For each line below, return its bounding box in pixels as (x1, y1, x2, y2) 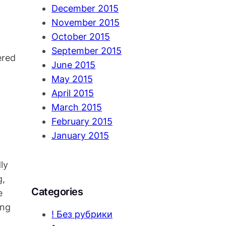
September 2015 (51, 45, 122, 56)
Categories (31, 186, 83, 198)
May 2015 (51, 74, 93, 85)
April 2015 (51, 88, 94, 99)
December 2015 (51, 3, 119, 14)
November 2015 (51, 17, 120, 28)
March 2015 (51, 102, 102, 113)
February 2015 (51, 116, 112, 127)
